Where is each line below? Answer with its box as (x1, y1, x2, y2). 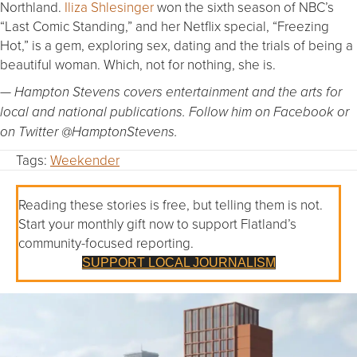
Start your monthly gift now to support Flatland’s (18, 214, 296, 233)
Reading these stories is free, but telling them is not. (18, 194, 323, 214)
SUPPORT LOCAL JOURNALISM (81, 255, 276, 269)
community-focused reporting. (18, 233, 194, 252)
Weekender (50, 150, 120, 169)
